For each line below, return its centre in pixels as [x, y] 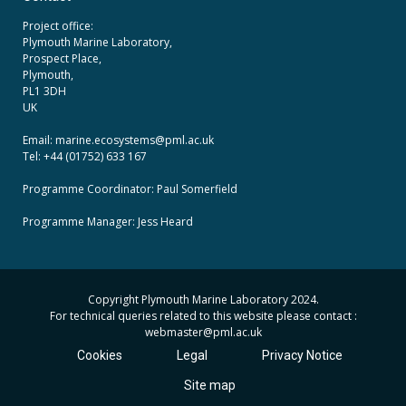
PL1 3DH [44, 92]
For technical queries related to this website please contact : [203, 316]
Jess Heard [165, 222]
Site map [210, 386]
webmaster [174, 333]
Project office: [58, 26]
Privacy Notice [302, 356]
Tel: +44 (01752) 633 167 [85, 157]
